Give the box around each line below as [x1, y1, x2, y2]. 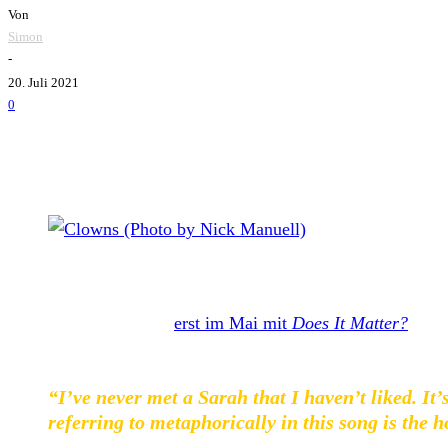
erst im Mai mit [174, 312, 292, 333]
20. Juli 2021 [8, 74, 79, 90]
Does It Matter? [292, 312, 408, 333]
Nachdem [8, 312, 82, 333]
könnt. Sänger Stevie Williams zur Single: [8, 340, 313, 361]
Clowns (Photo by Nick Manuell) [48, 266, 227, 282]
